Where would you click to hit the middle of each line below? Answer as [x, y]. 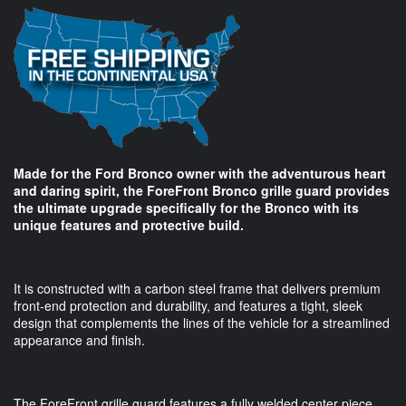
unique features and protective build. [130, 225]
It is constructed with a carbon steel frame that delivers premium [197, 289]
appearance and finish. [79, 340]
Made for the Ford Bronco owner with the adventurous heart [200, 174]
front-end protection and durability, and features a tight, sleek [188, 306]
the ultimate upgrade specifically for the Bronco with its [186, 208]
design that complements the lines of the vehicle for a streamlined [202, 323]
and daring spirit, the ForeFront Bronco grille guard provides [202, 191]
